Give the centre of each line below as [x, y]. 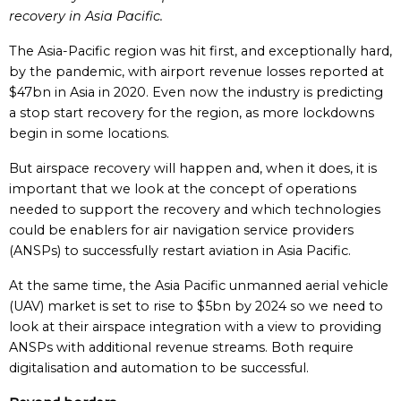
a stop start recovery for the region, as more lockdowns [192, 113]
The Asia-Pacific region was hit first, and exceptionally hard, [200, 51]
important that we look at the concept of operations [183, 189]
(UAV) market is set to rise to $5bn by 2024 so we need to [196, 306]
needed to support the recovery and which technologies [195, 209]
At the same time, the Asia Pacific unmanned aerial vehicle [199, 286]
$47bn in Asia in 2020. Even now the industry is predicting [196, 92]
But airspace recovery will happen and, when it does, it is [193, 168]
